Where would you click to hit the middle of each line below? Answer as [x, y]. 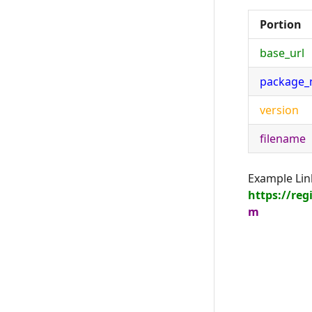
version [279, 110]
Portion [281, 24]
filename [283, 139]
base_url [282, 53]
